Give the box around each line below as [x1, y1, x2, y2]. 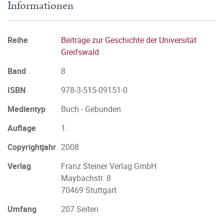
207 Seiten [61, 203, 98, 214]
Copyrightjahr [7, 141, 56, 152]
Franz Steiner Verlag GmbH [61, 160, 156, 171]
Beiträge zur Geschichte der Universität [61, 34, 196, 45]
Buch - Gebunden [61, 103, 121, 114]
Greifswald [61, 46, 99, 57]
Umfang [7, 203, 36, 214]
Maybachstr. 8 [61, 172, 111, 183]
